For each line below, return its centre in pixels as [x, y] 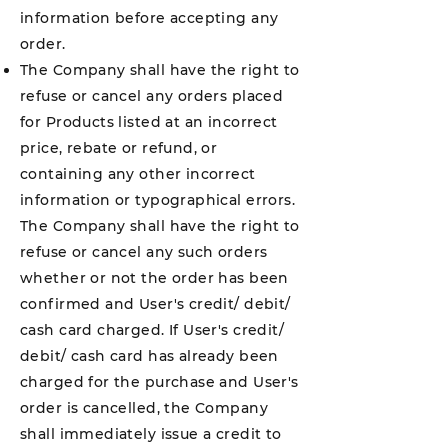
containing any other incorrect [138, 174]
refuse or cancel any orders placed [152, 96]
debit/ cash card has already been [149, 356]
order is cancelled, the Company [144, 408]
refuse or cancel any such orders [144, 252]
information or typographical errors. [158, 200]
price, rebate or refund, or [119, 148]
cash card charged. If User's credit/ [152, 330]
